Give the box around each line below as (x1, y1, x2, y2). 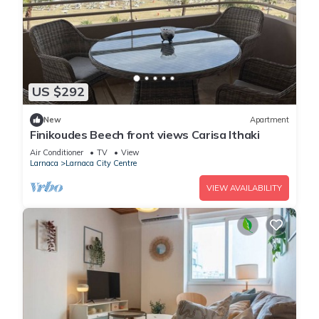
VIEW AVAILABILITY (206, 182, 282, 193)
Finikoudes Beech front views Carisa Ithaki (30, 127, 260, 142)
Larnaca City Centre (66, 157, 137, 168)
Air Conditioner (30, 147, 83, 157)
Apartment (250, 115, 289, 125)
